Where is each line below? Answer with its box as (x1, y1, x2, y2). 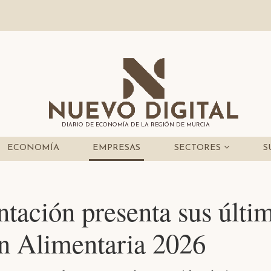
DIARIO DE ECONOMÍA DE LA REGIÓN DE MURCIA (61, 122, 210, 128)
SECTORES (174, 143, 224, 153)
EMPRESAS (93, 143, 141, 153)
